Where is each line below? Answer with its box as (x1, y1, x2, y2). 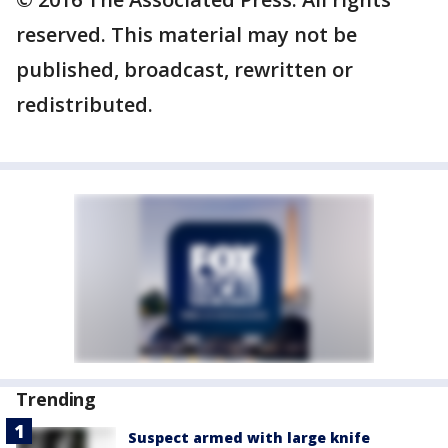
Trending (16, 387, 97, 411)
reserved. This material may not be (16, 21, 357, 48)
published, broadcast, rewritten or (16, 56, 353, 83)
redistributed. (16, 91, 153, 118)
